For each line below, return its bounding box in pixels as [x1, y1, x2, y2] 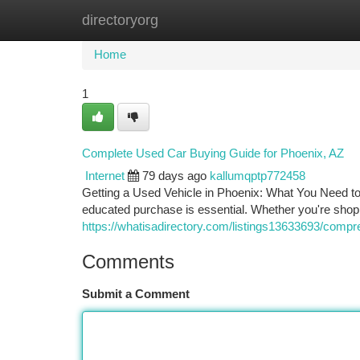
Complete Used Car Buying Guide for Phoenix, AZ [82, 146, 344, 160]
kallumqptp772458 [210, 170, 305, 182]
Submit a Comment [82, 288, 190, 301]
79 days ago [142, 170, 207, 182]
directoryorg [82, 12, 158, 28]
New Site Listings [162, 14, 253, 27]
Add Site [277, 14, 321, 27]
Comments [82, 251, 174, 272]
